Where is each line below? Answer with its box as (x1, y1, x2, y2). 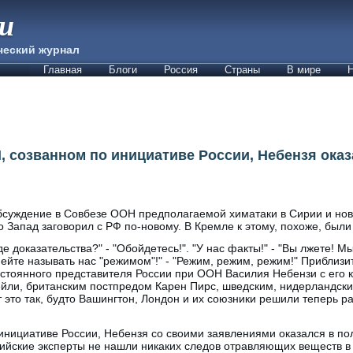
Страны (225, 64, 260, 76)
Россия (164, 64, 198, 76)
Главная (43, 64, 82, 76)
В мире (287, 64, 321, 76)
